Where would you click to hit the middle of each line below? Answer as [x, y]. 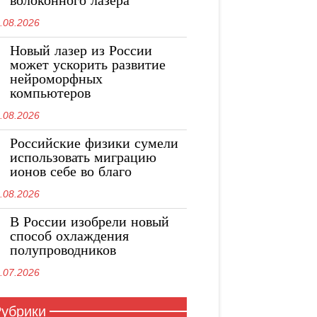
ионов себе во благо [71, 173]
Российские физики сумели [94, 144]
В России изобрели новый [90, 223]
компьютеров [50, 94]
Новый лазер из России [81, 52]
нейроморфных [56, 80]
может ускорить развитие [88, 66]
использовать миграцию [83, 158]
